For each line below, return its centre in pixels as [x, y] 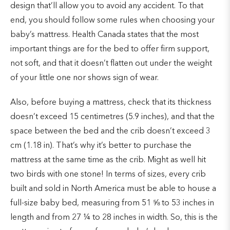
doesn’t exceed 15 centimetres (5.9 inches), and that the [112, 117]
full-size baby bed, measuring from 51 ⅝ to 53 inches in [112, 203]
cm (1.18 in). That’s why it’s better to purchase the [101, 146]
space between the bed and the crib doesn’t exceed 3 [110, 131]
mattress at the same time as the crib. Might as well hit [108, 160]
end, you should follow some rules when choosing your [112, 20]
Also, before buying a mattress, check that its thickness [111, 102]
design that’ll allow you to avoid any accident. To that [107, 6]
